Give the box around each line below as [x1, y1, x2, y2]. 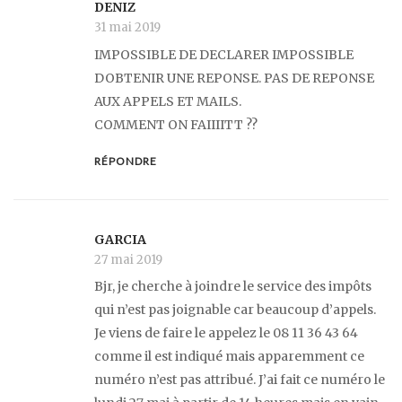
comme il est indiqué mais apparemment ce [94, 348, 364, 365]
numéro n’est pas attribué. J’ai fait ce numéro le [94, 371, 385, 389]
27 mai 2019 [94, 251, 162, 267]
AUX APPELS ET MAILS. [94, 93, 241, 110]
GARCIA [94, 231, 146, 248]
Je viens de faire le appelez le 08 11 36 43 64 [94, 325, 358, 342]
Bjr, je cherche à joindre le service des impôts [94, 278, 371, 295]
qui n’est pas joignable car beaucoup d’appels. [94, 301, 376, 319]
